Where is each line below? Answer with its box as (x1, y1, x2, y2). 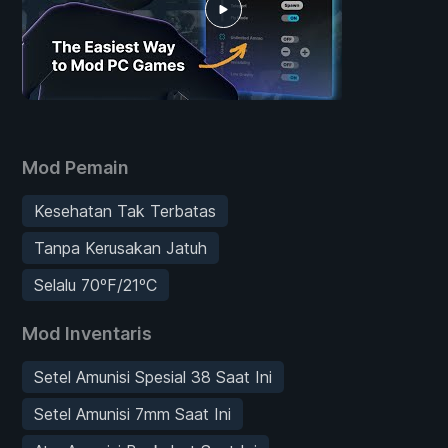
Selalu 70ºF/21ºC (34, 274, 157, 295)
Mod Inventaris (22, 322, 152, 344)
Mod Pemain (22, 156, 129, 178)
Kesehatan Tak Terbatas (34, 200, 216, 221)
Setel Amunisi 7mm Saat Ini (34, 403, 231, 424)
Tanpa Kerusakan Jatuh (34, 237, 207, 258)
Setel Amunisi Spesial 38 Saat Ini (34, 366, 272, 387)
